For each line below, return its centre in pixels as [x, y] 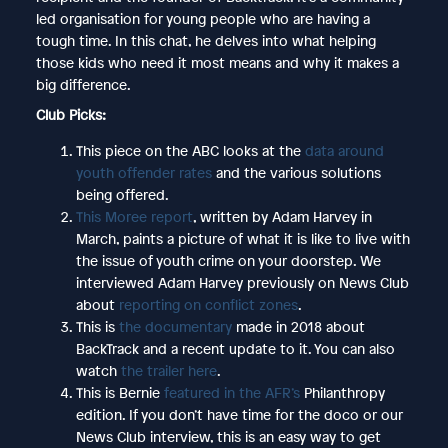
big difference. [83, 84]
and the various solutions [298, 172]
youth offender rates [145, 172]
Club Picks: [70, 114]
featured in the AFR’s [233, 392]
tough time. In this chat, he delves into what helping [205, 40]
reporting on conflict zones [208, 304]
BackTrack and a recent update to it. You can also [235, 348]
